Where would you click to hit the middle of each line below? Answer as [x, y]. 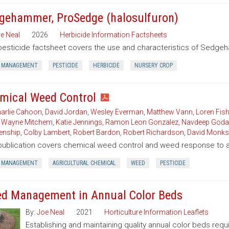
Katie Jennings [79, 122]
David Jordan [66, 112]
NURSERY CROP [153, 65]
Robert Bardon [96, 132]
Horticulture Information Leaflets [156, 212]
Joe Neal [50, 212]
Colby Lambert [47, 132]
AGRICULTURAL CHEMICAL [84, 163]
